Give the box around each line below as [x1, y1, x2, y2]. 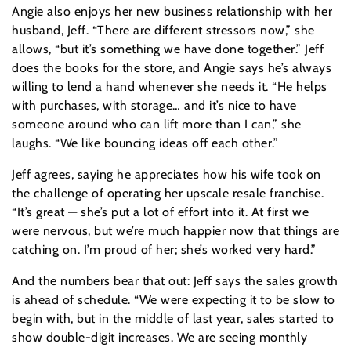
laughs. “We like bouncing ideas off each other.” [12, 136, 278, 151]
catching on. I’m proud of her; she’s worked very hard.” [12, 242, 317, 258]
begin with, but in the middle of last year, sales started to [12, 311, 334, 327]
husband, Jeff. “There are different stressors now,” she [12, 23, 315, 38]
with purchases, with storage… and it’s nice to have [12, 98, 297, 114]
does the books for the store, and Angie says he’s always [12, 60, 331, 76]
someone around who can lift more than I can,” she [12, 117, 302, 132]
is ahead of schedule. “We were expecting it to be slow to [12, 292, 335, 308]
